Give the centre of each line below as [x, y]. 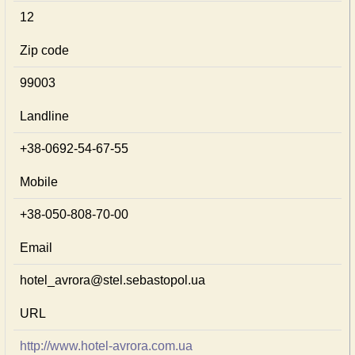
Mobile [39, 182]
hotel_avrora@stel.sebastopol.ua [113, 280]
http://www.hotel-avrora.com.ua [106, 346]
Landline [44, 116]
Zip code [44, 50]
